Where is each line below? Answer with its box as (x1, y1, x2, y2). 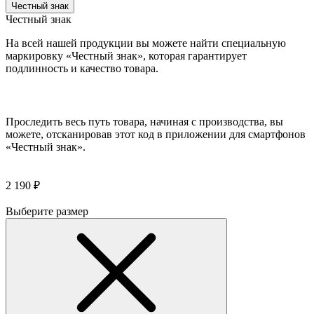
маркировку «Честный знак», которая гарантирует (6, 49, 247, 62)
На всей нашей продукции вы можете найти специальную (6, 36, 286, 49)
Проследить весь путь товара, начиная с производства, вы (6, 115, 283, 128)
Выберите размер (6, 205, 88, 217)
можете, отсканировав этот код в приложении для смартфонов (6, 128, 306, 140)
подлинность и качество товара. (6, 62, 158, 74)
